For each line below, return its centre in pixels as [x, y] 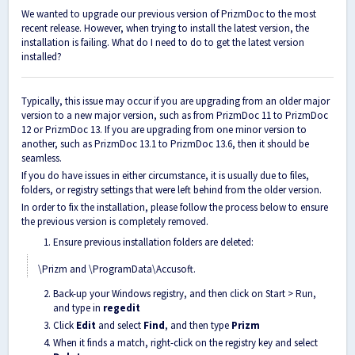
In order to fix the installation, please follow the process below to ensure [175, 207]
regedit [122, 308]
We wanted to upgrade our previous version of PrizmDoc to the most [169, 14]
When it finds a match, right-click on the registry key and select [185, 343]
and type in [78, 308]
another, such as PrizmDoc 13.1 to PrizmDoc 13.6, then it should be [165, 143]
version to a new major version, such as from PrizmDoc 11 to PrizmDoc [175, 115]
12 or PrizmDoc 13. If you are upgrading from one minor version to [164, 129]
